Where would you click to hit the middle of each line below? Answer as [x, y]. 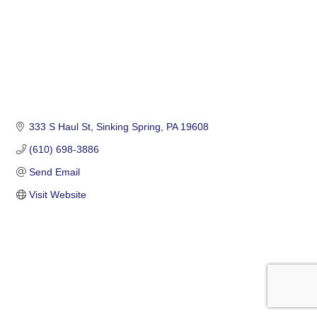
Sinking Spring [128, 126]
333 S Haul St [59, 126]
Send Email [54, 172]
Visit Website [57, 194]
